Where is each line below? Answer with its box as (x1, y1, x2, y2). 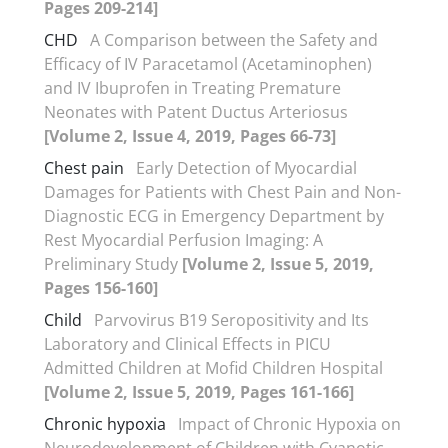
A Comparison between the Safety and (90, 28, 378, 51)
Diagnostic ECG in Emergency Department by (44, 204, 384, 227)
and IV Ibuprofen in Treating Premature (44, 76, 341, 99)
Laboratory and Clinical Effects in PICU (44, 332, 331, 355)
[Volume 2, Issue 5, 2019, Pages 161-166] (44, 380, 354, 403)
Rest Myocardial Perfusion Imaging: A (44, 228, 323, 251)
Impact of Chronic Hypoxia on (178, 412, 401, 435)
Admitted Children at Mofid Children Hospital (44, 356, 383, 379)
